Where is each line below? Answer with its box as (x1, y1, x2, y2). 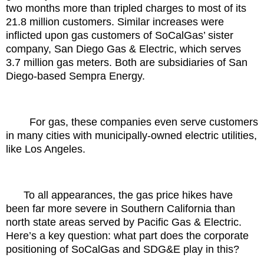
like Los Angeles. (6, 143, 85, 156)
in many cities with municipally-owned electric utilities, (6, 130, 257, 142)
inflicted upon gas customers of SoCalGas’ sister (6, 29, 233, 42)
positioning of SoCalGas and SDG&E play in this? (6, 243, 239, 255)
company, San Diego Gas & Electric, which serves (6, 43, 241, 55)
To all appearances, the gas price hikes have (24, 189, 233, 201)
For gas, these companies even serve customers (29, 116, 258, 128)
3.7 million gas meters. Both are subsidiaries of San (6, 57, 247, 69)
